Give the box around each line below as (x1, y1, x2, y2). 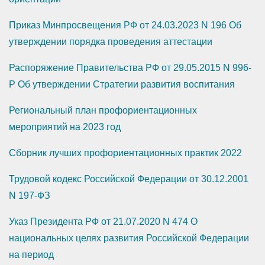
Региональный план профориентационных (9, 105, 197, 116)
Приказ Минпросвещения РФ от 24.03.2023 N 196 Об (9, 20, 241, 31)
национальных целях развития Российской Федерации (9, 233, 249, 244)
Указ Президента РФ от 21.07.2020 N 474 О (9, 216, 198, 227)
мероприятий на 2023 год (9, 122, 121, 132)
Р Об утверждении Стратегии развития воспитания (9, 79, 235, 90)
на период (9, 250, 54, 260)
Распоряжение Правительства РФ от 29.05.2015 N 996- (9, 63, 251, 73)
